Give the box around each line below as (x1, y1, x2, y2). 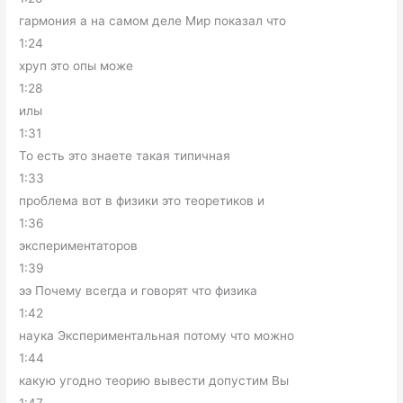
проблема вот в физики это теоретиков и (19, 193, 265, 208)
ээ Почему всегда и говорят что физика (19, 283, 258, 298)
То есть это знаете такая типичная (19, 148, 231, 163)
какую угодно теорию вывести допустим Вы (19, 373, 290, 388)
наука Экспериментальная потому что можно (19, 328, 295, 343)
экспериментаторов (19, 238, 139, 253)
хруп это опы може (19, 58, 134, 73)
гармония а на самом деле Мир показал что (19, 13, 287, 28)
